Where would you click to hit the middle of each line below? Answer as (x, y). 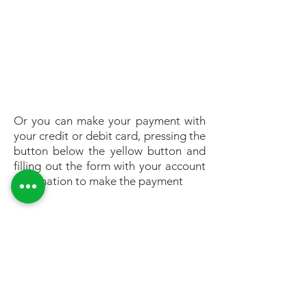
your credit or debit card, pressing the (110, 136)
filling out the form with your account (110, 166)
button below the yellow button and (110, 151)
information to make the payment (98, 181)
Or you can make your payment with (110, 121)
